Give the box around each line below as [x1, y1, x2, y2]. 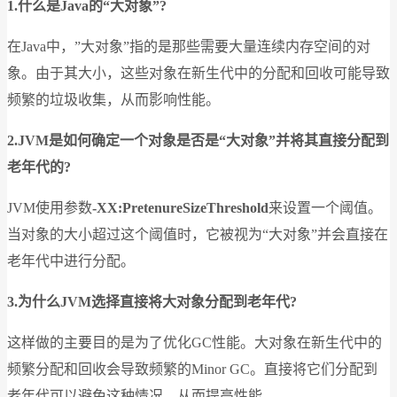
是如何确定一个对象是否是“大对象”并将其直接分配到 [49, 132, 389, 148]
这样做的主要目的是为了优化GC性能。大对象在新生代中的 [7, 334, 382, 350]
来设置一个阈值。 [269, 199, 382, 215]
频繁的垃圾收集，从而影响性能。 [7, 91, 220, 107]
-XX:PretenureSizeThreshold [92, 199, 269, 215]
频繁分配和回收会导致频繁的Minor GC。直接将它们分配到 [7, 361, 378, 377]
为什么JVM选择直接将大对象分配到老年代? [18, 293, 297, 309]
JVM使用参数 [7, 199, 92, 215]
